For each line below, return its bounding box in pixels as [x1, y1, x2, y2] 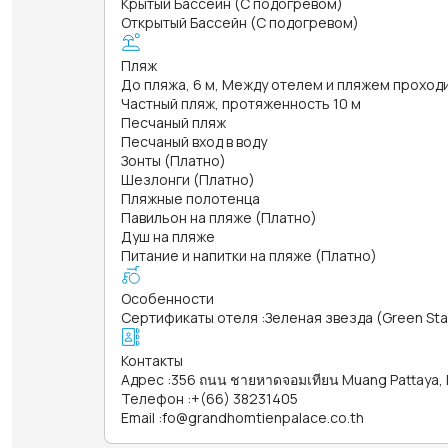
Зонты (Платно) [121, 150, 226, 170]
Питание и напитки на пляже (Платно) [121, 245, 377, 265]
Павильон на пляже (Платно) [121, 207, 317, 227]
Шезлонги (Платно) [121, 169, 255, 189]
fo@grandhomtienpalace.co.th [162, 407, 364, 427]
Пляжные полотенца [121, 188, 260, 208]
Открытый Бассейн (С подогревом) [121, 12, 359, 32]
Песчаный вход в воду [121, 131, 267, 151]
